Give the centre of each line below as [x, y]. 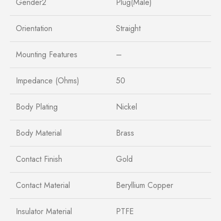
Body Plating [37, 107]
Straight [128, 28]
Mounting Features [47, 54]
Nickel [127, 107]
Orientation [34, 28]
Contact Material [43, 185]
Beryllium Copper [145, 185]
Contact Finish [39, 159]
